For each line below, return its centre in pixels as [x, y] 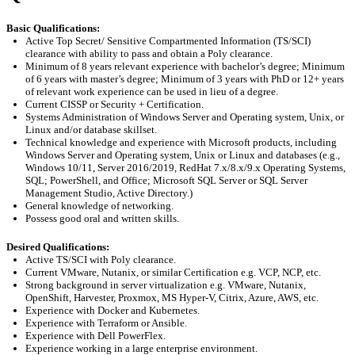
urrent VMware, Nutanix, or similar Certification [137, 272]
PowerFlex [141, 335]
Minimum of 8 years [70, 66]
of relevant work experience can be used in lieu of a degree [151, 91]
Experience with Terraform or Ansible [105, 323]
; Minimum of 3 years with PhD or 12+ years [250, 78]
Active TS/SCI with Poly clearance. [101, 259]
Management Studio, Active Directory [106, 193]
